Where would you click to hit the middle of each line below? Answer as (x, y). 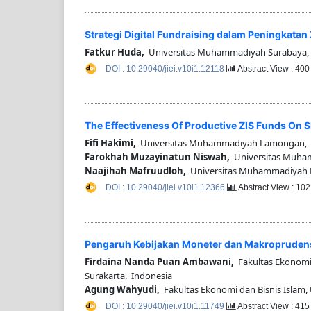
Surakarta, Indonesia (128, 276)
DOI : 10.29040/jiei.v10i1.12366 (166, 188)
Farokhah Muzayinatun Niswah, (157, 157)
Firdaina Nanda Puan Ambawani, (159, 262)
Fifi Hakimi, (110, 143)
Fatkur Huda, (115, 52)
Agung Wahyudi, (122, 290)
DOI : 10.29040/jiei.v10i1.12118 (166, 68)
